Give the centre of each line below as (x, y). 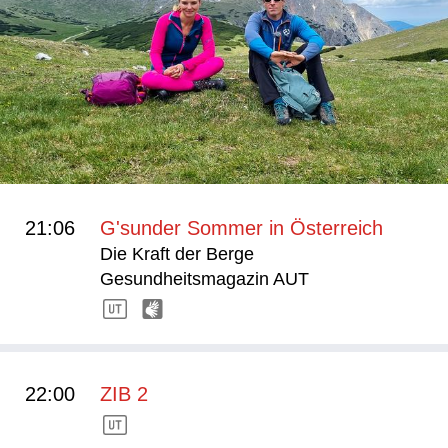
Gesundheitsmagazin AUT (204, 278)
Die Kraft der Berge (177, 253)
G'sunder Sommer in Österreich (241, 227)
